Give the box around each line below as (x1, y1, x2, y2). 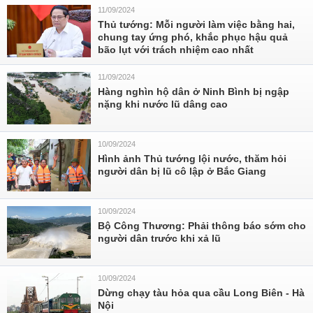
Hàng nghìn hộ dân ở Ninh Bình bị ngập (98, 86, 289, 97)
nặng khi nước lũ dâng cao (98, 99, 228, 110)
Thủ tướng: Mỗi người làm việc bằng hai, (98, 19, 295, 30)
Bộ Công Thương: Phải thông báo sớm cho (98, 220, 306, 231)
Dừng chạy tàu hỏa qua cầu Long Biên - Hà (98, 287, 305, 298)
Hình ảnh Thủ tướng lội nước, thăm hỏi (98, 153, 286, 164)
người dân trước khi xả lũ (98, 233, 221, 244)
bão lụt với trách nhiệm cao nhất (98, 44, 254, 55)
